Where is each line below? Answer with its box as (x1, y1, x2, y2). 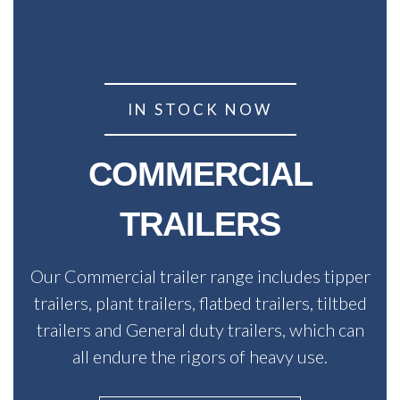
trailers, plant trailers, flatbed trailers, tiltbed (33, 291, 367, 313)
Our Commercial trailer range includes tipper (29, 264, 371, 287)
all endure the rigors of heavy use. (72, 345, 328, 367)
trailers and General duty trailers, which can (36, 318, 364, 340)
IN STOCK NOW (128, 99, 272, 119)
